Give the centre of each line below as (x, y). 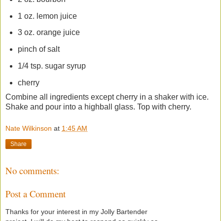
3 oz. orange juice (49, 33)
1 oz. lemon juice (47, 16)
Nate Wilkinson (29, 128)
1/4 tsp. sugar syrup (52, 66)
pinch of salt (38, 49)
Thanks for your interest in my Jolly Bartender (76, 212)
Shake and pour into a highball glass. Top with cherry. (98, 107)
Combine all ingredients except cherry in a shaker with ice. (107, 97)
